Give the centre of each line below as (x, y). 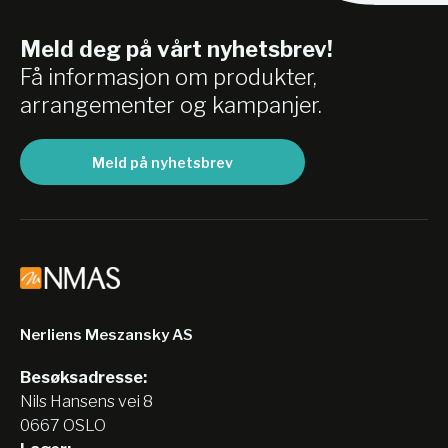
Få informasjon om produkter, (168, 77)
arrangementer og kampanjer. (171, 105)
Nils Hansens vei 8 (86, 401)
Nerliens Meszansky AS (106, 335)
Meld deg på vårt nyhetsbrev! (176, 49)
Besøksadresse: (83, 377)
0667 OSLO (63, 425)
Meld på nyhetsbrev (162, 162)
